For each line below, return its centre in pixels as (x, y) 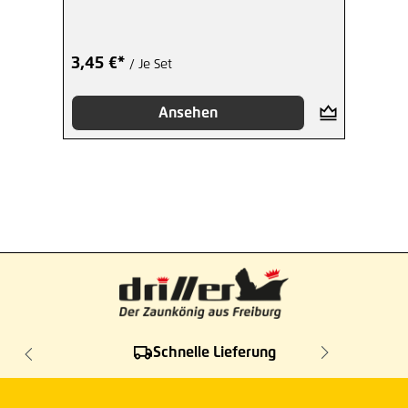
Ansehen (188, 112)
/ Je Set (151, 64)
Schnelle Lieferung (214, 352)
